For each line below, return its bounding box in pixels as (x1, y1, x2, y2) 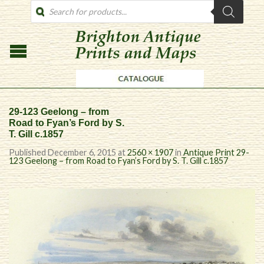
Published (9, 147, 48, 157)
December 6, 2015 (48, 147, 116, 157)
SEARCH (30, 8, 62, 18)
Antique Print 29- (183, 147, 249, 157)
